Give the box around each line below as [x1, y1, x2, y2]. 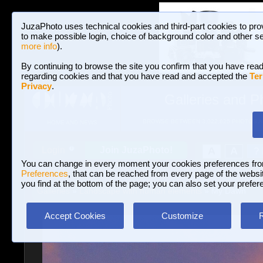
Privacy [21, 81, 52, 91]
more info [21, 41, 57, 51]
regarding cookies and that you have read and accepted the [21, 71, 249, 81]
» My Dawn [201, 186, 246, 195]
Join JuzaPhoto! [100, 145, 173, 155]
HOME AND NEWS [46, 119, 97, 126]
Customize [161, 211, 203, 221]
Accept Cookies [45, 211, 106, 221]
